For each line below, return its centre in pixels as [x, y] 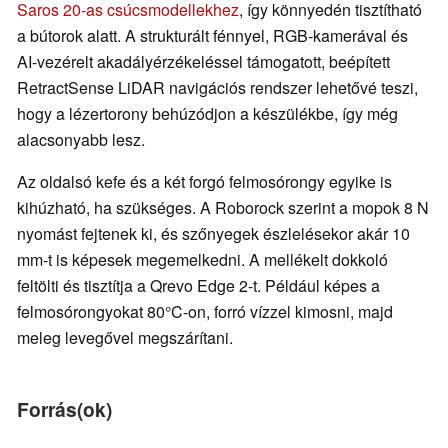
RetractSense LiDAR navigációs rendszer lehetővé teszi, [217, 87]
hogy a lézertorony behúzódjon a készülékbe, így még [207, 113]
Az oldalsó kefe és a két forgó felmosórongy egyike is [204, 181]
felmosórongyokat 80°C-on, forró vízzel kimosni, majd [205, 311]
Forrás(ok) [64, 408]
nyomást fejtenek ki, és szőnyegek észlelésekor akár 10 [213, 233]
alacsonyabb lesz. [81, 139]
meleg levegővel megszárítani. [125, 337]
